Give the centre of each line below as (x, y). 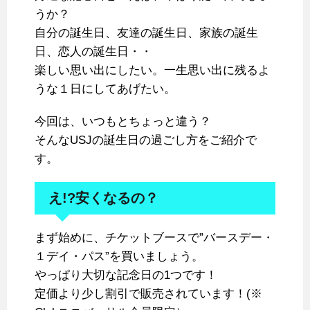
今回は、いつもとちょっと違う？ (123, 122)
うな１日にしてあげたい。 (105, 89)
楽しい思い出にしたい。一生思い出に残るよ (152, 71)
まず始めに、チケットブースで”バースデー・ (154, 238)
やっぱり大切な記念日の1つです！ (126, 275)
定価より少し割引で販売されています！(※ (154, 294)
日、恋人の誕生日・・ (93, 52)
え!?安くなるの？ (103, 198)
